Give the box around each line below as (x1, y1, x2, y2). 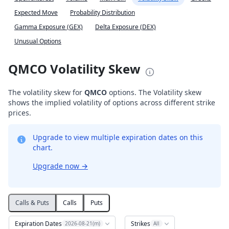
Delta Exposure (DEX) (95, 22, 156, 31)
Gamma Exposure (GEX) (14, 22, 83, 31)
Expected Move (14, 8, 58, 17)
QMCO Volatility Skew (8, 60, 141, 77)
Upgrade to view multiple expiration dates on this (33, 132, 203, 142)
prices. (8, 107, 31, 118)
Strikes (131, 219, 150, 228)
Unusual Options (14, 36, 61, 45)
